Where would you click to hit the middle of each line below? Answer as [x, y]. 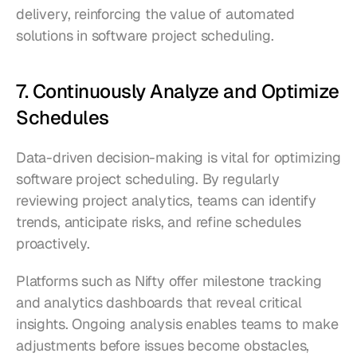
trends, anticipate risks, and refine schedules [159, 222]
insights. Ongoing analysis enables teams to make [177, 324]
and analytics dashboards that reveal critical [159, 303]
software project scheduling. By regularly [148, 179]
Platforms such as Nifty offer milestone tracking [169, 281]
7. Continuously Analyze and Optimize [178, 92]
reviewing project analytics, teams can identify [166, 201]
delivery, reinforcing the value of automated [156, 14]
